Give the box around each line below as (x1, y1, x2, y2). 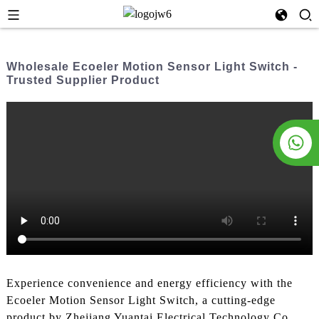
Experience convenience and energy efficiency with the (6, 277, 293, 290)
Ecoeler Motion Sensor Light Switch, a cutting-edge (6, 294, 276, 307)
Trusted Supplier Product (6, 74, 159, 86)
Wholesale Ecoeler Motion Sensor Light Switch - (6, 61, 298, 73)
